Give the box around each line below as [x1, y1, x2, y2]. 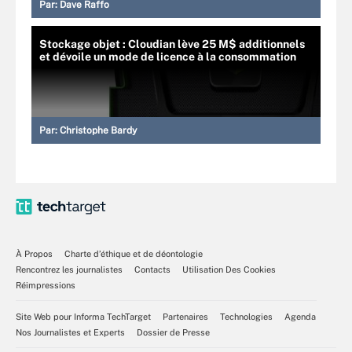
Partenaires [163, 311, 208, 321]
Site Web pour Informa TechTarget [16, 311, 151, 321]
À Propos [16, 248, 53, 258]
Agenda [284, 311, 316, 321]
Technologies [220, 311, 273, 321]
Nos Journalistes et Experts [16, 327, 125, 337]
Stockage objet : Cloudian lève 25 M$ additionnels [39, 37, 305, 50]
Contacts [134, 264, 170, 274]
